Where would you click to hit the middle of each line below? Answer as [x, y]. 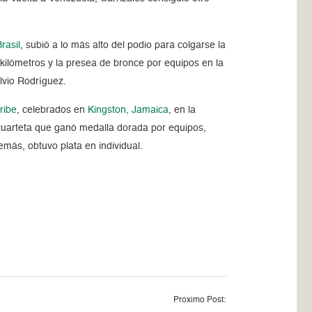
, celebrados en [53, 110]
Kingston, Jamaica [128, 110]
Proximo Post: [199, 300]
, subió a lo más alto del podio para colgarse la [123, 45]
